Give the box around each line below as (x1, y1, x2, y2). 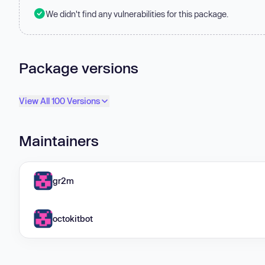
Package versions (19, 59, 138, 76)
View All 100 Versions (19, 96, 100, 106)
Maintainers (19, 132, 99, 150)
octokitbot (53, 213, 93, 224)
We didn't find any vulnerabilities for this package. (46, 8, 228, 19)
